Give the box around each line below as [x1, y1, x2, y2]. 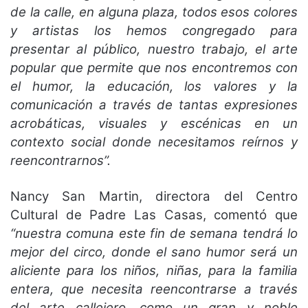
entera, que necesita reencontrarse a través [10, 280, 298, 297]
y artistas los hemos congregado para [10, 22, 298, 38]
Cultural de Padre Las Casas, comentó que [10, 206, 298, 223]
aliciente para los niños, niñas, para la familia [10, 262, 298, 278]
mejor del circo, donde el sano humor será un [10, 243, 298, 260]
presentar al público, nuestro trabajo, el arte [10, 41, 298, 57]
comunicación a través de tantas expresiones [10, 96, 298, 113]
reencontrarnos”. [10, 152, 111, 168]
